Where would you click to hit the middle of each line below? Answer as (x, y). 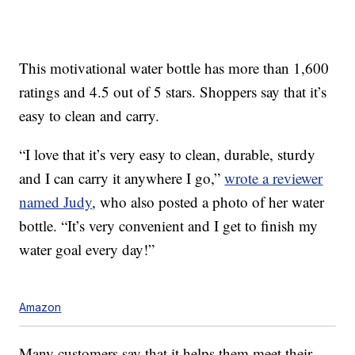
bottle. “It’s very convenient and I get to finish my (169, 226)
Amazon (40, 307)
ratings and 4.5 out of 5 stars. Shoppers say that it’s (173, 92)
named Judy (56, 202)
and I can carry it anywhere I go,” (122, 178)
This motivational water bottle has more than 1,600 (174, 68)
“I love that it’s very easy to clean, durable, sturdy (168, 155)
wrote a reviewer (274, 178)
